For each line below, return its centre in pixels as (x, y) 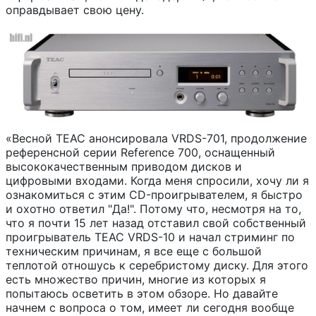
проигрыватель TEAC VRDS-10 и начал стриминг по (150, 237)
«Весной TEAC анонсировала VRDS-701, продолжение (156, 138)
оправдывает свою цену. (75, 10)
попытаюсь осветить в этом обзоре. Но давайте (142, 293)
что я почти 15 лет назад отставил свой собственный (156, 223)
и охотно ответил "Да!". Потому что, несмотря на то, (153, 208)
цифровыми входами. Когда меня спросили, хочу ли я (157, 180)
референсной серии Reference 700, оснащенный (140, 152)
